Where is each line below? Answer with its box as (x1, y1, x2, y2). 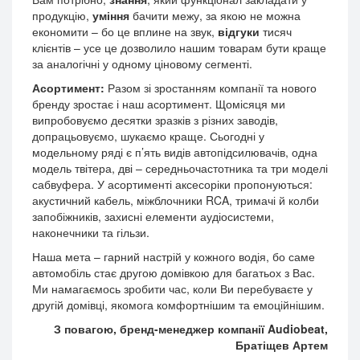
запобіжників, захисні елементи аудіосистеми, (32, 208, 274, 224)
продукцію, (32, 7, 92, 23)
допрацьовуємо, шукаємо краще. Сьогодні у (32, 128, 264, 144)
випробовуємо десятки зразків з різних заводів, (32, 112, 278, 128)
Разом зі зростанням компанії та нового (104, 80, 317, 96)
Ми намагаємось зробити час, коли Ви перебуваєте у (32, 280, 313, 297)
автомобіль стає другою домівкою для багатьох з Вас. (32, 264, 315, 280)
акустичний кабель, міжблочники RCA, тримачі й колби (32, 192, 319, 208)
